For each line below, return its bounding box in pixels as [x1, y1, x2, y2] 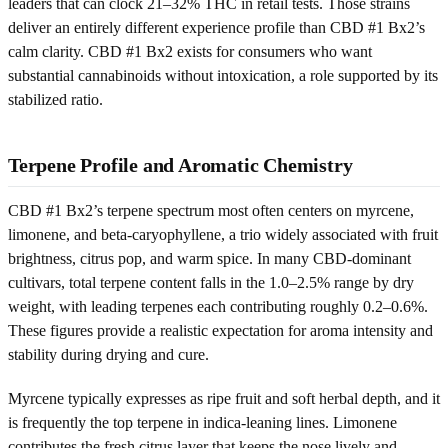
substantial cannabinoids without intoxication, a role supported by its [8, 66, 438, 84]
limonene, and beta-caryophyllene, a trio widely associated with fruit [8, 225, 438, 243]
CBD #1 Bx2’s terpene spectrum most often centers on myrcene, [8, 201, 414, 219]
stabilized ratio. [8, 90, 103, 108]
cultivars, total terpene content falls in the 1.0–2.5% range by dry [8, 273, 414, 291]
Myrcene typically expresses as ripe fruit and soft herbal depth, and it [8, 389, 440, 407]
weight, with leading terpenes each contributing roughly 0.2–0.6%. [8, 297, 428, 315]
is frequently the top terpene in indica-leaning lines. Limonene [8, 413, 397, 431]
